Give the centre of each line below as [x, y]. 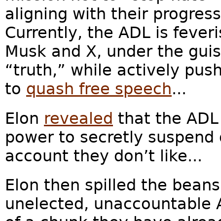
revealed [78, 118]
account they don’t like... [104, 156]
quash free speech [99, 89]
